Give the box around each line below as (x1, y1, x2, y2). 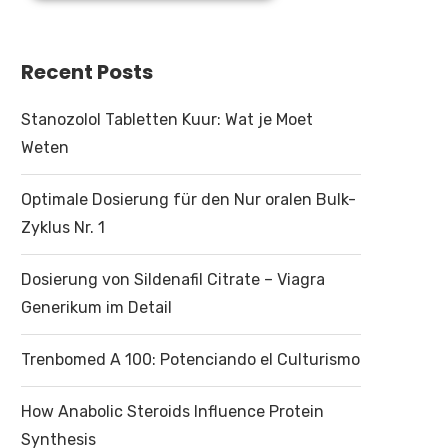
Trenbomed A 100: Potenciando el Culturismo (21, 350, 360, 370)
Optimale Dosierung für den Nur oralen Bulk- (21, 190, 356, 210)
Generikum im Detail (21, 298, 172, 318)
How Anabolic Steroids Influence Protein (21, 402, 324, 422)
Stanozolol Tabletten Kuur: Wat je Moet (21, 110, 313, 130)
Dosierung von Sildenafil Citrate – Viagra (21, 270, 325, 290)
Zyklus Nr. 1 (21, 218, 105, 238)
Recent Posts (21, 58, 153, 87)
